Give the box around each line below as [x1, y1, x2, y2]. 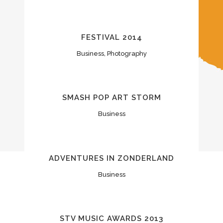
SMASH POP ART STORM [62, 93, 161, 103]
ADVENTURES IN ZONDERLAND [49, 153, 174, 163]
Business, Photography [76, 49, 147, 57]
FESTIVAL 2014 [81, 32, 142, 42]
